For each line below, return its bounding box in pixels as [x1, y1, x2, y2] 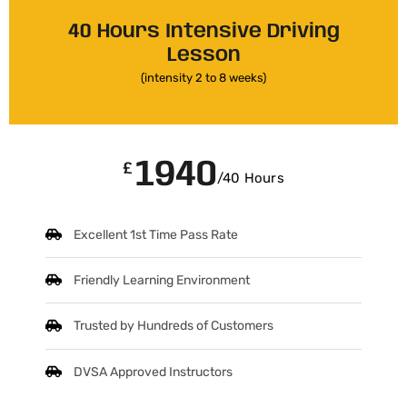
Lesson [166, 45, 241, 65]
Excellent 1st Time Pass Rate [74, 227, 239, 243]
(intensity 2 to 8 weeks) [141, 70, 266, 84]
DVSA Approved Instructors [74, 363, 233, 380]
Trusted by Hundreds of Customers [74, 318, 274, 334]
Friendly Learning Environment [74, 273, 251, 289]
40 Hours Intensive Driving [67, 21, 340, 42]
